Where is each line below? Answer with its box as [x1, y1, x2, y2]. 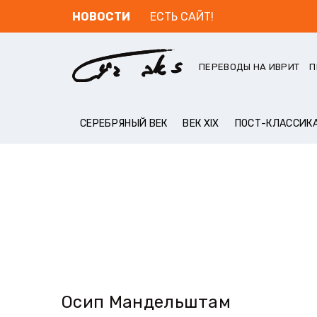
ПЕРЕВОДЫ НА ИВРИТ [199, 62, 300, 73]
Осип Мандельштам [62, 292, 231, 312]
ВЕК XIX [183, 117, 219, 129]
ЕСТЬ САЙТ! [150, 10, 214, 24]
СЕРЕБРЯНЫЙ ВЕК [80, 117, 168, 129]
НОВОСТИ [72, 10, 130, 24]
